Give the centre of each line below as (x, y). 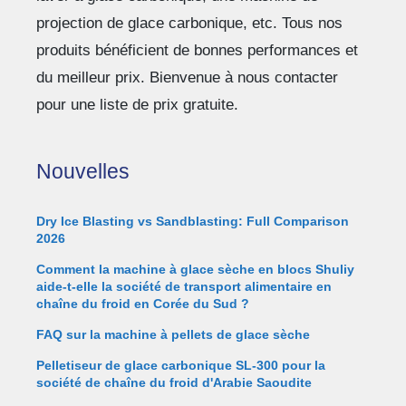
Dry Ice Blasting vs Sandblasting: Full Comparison (193, 221)
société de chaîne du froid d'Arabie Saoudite (174, 382)
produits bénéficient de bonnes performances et (197, 51)
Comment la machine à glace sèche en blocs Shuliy (195, 269)
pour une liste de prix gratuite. (137, 105)
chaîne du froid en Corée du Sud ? (143, 303)
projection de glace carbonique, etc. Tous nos (189, 24)
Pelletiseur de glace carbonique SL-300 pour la (181, 365)
